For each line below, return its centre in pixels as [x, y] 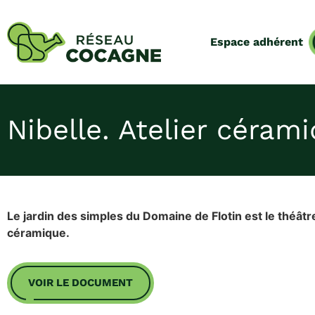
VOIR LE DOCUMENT [81, 283]
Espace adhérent [256, 42]
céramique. [38, 233]
